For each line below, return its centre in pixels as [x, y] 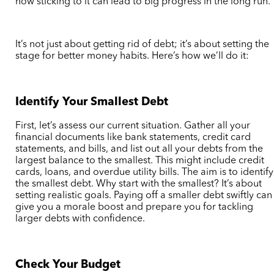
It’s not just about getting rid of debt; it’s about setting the [143, 44]
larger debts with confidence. [80, 219]
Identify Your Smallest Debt [92, 102]
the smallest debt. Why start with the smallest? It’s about [139, 184]
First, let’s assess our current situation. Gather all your [133, 126]
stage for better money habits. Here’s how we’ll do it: [132, 56]
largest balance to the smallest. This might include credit [140, 161]
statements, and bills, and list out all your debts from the [139, 150]
